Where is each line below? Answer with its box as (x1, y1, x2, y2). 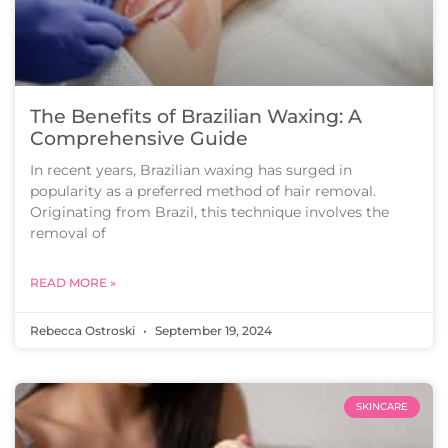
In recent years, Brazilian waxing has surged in (30, 161, 352, 179)
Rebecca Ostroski (30, 323, 138, 338)
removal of (30, 224, 106, 242)
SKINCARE (356, 400, 408, 413)
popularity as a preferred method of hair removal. (30, 182, 376, 200)
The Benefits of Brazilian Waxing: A (30, 105, 362, 128)
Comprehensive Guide (30, 127, 248, 150)
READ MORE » (30, 275, 116, 290)
